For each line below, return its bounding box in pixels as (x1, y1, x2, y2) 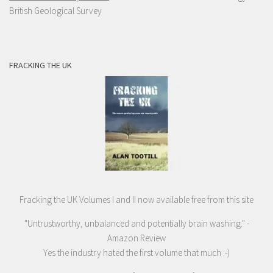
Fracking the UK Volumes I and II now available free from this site (19, 194, 253, 206)
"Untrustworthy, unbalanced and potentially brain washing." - (24, 218, 249, 230)
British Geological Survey (9, 5, 102, 17)
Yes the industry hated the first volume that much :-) (43, 247, 230, 259)
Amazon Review (107, 232, 166, 244)
